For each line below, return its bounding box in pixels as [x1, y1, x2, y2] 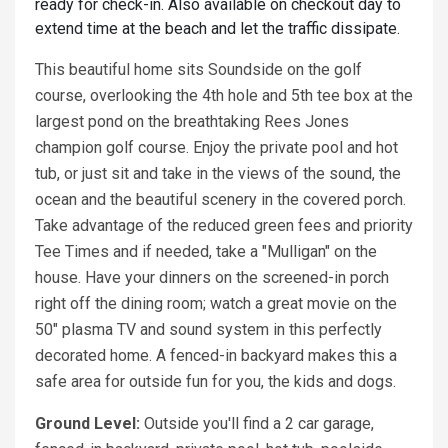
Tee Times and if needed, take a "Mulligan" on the [35, 242, 377, 262]
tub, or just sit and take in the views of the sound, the [35, 164, 401, 184]
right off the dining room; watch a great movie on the [35, 294, 397, 314]
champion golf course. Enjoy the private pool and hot [35, 138, 398, 158]
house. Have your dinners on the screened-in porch [35, 268, 389, 288]
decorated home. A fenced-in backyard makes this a [35, 346, 397, 366]
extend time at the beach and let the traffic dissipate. [35, 19, 400, 39]
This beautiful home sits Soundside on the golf [35, 60, 362, 80]
